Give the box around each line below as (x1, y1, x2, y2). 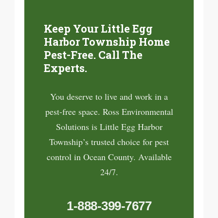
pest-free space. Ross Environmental (45, 106, 173, 117)
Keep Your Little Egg (44, 21, 153, 36)
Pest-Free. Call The (44, 48, 143, 62)
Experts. (44, 61, 87, 75)
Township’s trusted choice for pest (49, 136, 169, 147)
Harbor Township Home (44, 35, 170, 49)
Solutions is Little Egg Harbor (55, 121, 163, 132)
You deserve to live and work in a (50, 91, 168, 102)
